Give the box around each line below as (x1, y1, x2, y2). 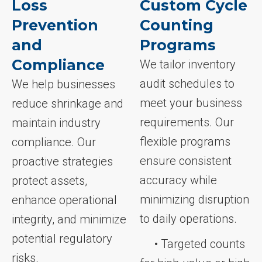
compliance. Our (12, 135, 96, 150)
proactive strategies (12, 154, 113, 169)
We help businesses (12, 77, 115, 92)
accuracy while (139, 173, 217, 188)
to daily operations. (139, 212, 237, 226)
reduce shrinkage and (12, 96, 123, 111)
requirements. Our (139, 115, 234, 130)
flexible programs (139, 135, 230, 149)
